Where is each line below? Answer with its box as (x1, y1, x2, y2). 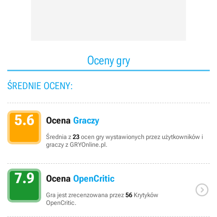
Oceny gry (87, 53, 130, 67)
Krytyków (132, 191, 158, 199)
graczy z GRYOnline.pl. (46, 140, 108, 148)
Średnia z (46, 133, 73, 140)
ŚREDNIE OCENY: (7, 79, 73, 92)
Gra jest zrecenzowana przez (46, 191, 125, 199)
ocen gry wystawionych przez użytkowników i (79, 133, 203, 140)
